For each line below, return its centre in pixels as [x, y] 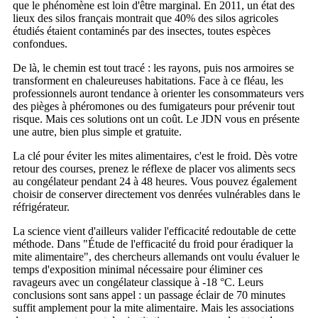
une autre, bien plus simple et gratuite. [97, 131]
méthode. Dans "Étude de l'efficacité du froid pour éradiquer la [153, 243]
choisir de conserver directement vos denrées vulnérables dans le [157, 194]
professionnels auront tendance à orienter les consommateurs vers [158, 93]
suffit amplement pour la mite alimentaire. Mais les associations [153, 307]
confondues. [40, 43]
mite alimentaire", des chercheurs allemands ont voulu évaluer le [156, 256]
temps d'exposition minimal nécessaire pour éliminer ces [138, 269]
